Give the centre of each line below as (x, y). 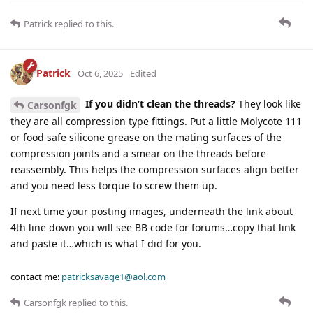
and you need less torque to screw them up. (114, 185)
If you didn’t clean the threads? (160, 103)
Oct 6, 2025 (100, 73)
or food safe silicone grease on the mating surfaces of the (146, 137)
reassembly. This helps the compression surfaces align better (155, 169)
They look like (268, 103)
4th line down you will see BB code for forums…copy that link (153, 227)
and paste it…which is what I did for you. (106, 243)
